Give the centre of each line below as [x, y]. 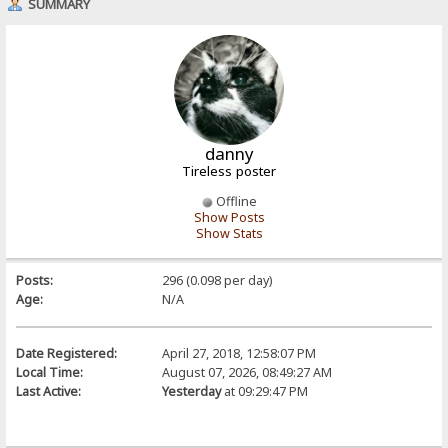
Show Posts [229, 217]
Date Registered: [67, 353]
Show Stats [229, 233]
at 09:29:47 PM [264, 391]
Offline [234, 201]
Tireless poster [229, 170]
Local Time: [50, 372]
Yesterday [191, 391]
